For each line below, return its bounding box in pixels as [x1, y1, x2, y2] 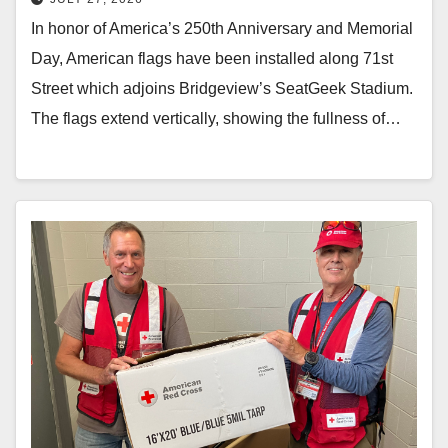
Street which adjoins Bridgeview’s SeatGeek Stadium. [31, 79, 413, 97]
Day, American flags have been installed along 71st [31, 49, 393, 67]
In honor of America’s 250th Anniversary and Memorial [31, 19, 413, 37]
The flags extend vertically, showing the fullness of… [31, 109, 401, 127]
